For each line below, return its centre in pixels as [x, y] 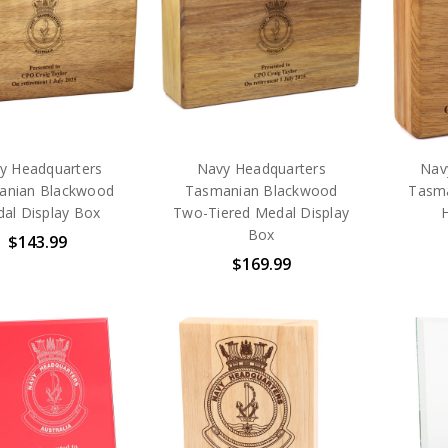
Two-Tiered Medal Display [261, 213]
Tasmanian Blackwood [261, 191]
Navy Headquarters [261, 169]
